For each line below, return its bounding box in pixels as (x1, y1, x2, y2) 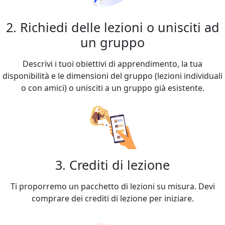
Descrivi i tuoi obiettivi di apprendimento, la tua (23, 58, 202, 69)
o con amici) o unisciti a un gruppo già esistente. (21, 82, 204, 93)
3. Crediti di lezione (55, 156, 170, 173)
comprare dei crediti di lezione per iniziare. (31, 192, 194, 204)
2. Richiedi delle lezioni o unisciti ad (6, 18, 219, 36)
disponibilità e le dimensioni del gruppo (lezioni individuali (3, 70, 222, 81)
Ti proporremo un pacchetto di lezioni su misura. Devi (10, 180, 215, 192)
